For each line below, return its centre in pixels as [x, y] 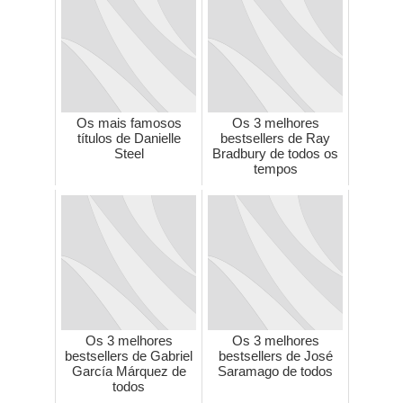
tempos [275, 168]
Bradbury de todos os [275, 153]
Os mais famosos [129, 122]
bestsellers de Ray [275, 138]
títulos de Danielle [129, 138]
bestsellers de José [275, 355]
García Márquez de [129, 371]
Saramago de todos [275, 371]
